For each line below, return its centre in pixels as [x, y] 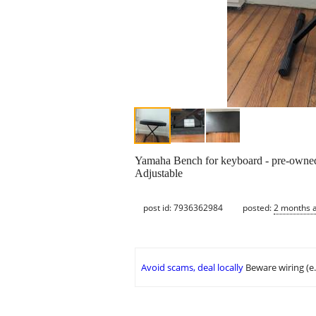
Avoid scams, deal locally [192, 268]
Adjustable [159, 174]
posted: [258, 207]
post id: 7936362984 [183, 207]
